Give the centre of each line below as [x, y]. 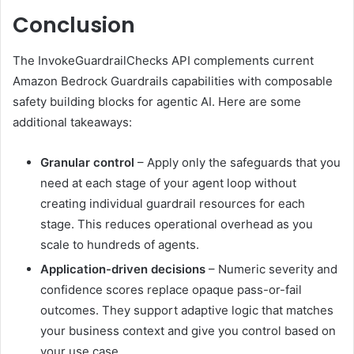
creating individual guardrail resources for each [173, 203]
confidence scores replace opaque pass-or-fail [171, 289]
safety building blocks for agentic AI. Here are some [157, 101]
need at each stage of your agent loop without [168, 183]
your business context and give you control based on [188, 330]
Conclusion [74, 25]
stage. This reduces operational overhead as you [177, 224]
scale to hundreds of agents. [120, 244]
